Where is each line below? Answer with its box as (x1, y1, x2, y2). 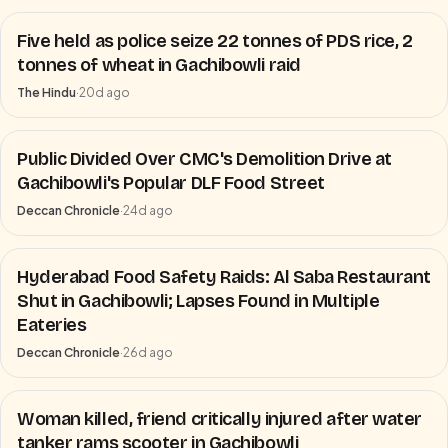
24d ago (123, 203, 173, 218)
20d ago (79, 85, 130, 100)
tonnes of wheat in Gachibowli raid (17, 54, 301, 76)
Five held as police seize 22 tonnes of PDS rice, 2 (17, 30, 413, 52)
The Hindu (17, 85, 76, 100)
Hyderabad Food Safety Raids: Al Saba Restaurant (17, 266, 431, 288)
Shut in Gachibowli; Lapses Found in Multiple (17, 290, 380, 312)
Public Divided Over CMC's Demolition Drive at (17, 148, 392, 170)
